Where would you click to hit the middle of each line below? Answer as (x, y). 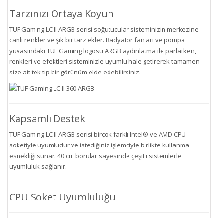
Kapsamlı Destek (47, 119)
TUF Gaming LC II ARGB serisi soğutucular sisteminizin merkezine (104, 29)
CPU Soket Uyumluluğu (63, 197)
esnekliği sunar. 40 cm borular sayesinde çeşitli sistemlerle (95, 156)
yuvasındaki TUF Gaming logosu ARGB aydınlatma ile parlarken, (103, 50)
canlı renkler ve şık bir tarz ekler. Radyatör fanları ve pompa (97, 40)
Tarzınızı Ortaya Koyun (62, 13)
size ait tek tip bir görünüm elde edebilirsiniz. (75, 72)
